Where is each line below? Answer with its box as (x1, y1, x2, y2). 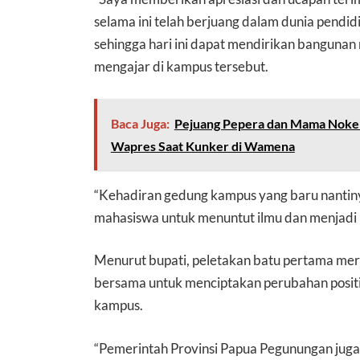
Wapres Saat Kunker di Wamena (110, 137, 295, 153)
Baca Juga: (110, 115, 170, 131)
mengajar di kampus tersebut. (94, 59, 269, 76)
